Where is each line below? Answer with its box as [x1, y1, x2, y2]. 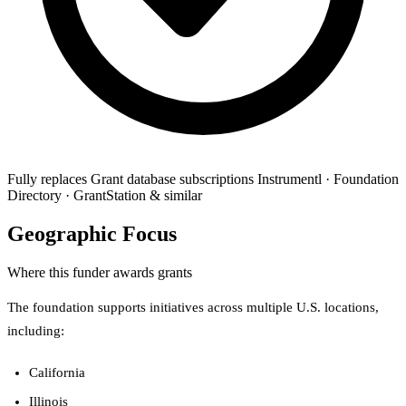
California [29, 365, 85, 381]
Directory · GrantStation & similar [7, 188, 202, 204]
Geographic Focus [7, 222, 177, 246]
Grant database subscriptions [91, 171, 254, 188]
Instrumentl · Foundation [257, 171, 399, 188]
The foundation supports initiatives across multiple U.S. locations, [7, 300, 379, 315]
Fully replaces [7, 171, 87, 188]
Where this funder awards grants [7, 265, 192, 281]
